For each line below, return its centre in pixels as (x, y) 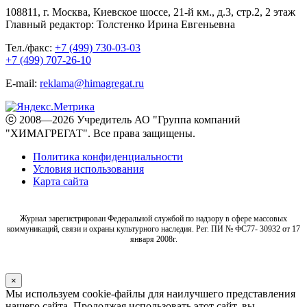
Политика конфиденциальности (108, 157)
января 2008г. (153, 240)
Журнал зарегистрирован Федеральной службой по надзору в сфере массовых (153, 219)
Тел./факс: (30, 48)
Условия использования (88, 169)
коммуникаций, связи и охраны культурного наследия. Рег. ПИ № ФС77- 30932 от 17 (153, 229)
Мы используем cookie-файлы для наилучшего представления (150, 294)
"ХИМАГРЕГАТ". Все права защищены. (100, 134)
